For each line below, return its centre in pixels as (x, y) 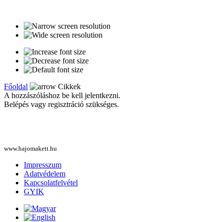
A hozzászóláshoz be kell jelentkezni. (62, 95)
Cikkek (68, 86)
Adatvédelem (45, 173)
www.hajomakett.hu (30, 148)
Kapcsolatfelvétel (51, 182)
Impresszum (43, 165)
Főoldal (16, 86)
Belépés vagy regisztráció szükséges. (61, 104)
